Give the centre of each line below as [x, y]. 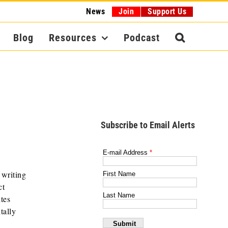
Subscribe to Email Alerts [148, 125]
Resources [73, 38]
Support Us [167, 11]
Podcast [142, 38]
